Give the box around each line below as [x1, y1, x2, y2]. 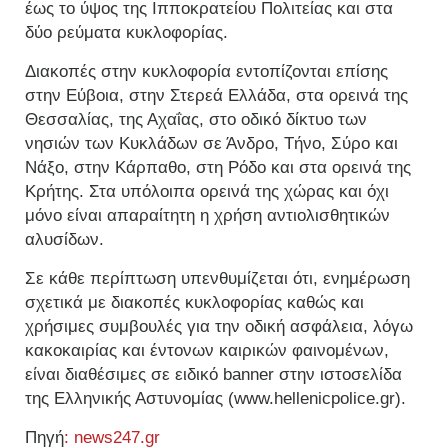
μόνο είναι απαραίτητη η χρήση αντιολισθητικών [25, 206, 390, 226]
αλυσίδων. [25, 230, 104, 250]
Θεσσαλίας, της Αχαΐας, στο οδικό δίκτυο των [25, 110, 367, 130]
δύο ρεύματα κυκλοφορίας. [25, 23, 228, 43]
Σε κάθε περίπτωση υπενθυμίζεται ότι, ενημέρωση [25, 269, 410, 289]
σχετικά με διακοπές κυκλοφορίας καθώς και [25, 293, 364, 313]
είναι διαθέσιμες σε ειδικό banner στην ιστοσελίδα [25, 365, 402, 385]
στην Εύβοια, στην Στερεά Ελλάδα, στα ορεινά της [25, 86, 408, 106]
